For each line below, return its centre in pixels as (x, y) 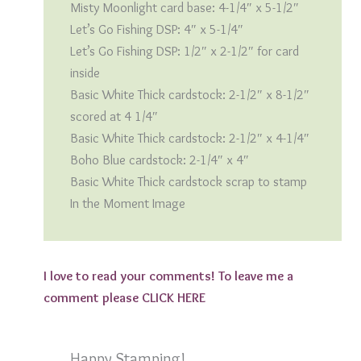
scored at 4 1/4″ (114, 116)
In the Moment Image (127, 203)
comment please (92, 297)
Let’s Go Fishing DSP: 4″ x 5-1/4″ (156, 29)
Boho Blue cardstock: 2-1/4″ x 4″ (159, 160)
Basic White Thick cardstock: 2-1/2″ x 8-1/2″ (189, 95)
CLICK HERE (173, 297)
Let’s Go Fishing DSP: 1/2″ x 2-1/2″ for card (184, 51)
